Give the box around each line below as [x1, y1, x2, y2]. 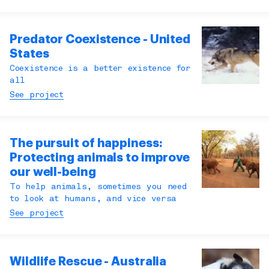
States [10, 47, 49, 61]
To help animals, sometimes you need [10, 183, 187, 192]
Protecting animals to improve [10, 151, 190, 165]
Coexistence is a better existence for [10, 65, 191, 73]
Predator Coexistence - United [10, 33, 191, 46]
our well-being [10, 166, 96, 179]
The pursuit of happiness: [10, 137, 163, 150]
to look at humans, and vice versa [10, 195, 177, 204]
